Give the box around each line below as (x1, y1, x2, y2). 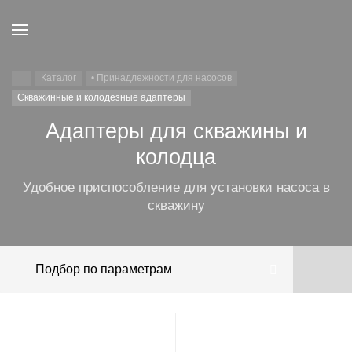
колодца (136, 145, 216, 169)
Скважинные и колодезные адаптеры (17, 92, 185, 103)
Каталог (41, 72, 76, 83)
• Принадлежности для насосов (91, 72, 232, 83)
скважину (147, 198, 205, 213)
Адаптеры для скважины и (45, 119, 307, 143)
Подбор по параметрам (35, 262, 172, 276)
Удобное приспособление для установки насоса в (22, 180, 330, 195)
